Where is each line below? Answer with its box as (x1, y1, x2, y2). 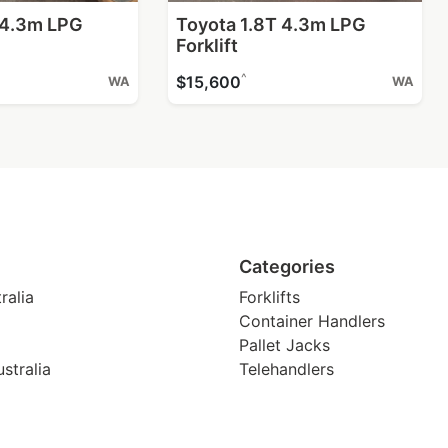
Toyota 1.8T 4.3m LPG (175, 13, 366, 35)
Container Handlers (239, 310, 385, 331)
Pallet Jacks (239, 334, 330, 355)
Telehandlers (239, 358, 334, 379)
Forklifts (239, 286, 300, 307)
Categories (239, 255, 335, 277)
